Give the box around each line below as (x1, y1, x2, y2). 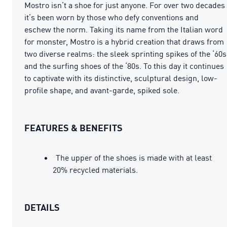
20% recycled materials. (53, 164, 138, 175)
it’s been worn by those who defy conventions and (24, 12, 199, 22)
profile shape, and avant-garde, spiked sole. (24, 85, 179, 95)
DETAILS (24, 201, 60, 213)
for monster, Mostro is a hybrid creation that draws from (24, 36, 224, 47)
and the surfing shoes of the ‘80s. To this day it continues (24, 60, 224, 71)
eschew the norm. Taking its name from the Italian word (24, 24, 223, 34)
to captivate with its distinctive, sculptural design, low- (24, 72, 217, 83)
